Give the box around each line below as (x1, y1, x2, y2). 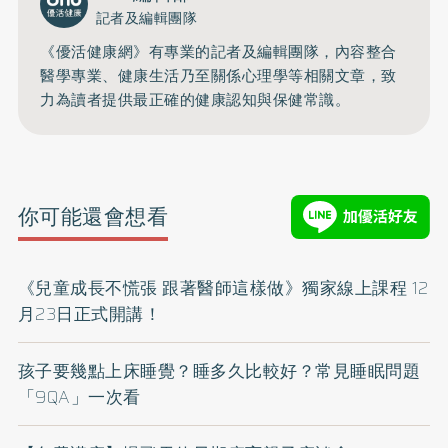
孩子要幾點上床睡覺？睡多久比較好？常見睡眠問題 (17, 357, 421, 384)
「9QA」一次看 (17, 383, 141, 410)
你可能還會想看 (17, 200, 169, 234)
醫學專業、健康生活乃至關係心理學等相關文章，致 (40, 64, 397, 89)
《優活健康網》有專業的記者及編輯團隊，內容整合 (40, 40, 397, 65)
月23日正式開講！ (17, 300, 162, 327)
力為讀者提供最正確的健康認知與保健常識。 (40, 88, 351, 113)
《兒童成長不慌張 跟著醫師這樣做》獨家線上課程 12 (17, 274, 429, 301)
